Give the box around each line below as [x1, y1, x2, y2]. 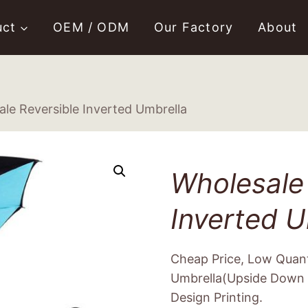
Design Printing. [170, 290, 263, 305]
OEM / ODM [53, 20, 130, 34]
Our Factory [154, 20, 234, 34]
